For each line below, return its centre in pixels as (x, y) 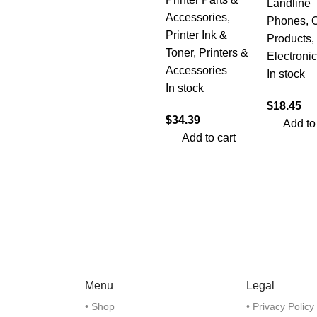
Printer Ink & (196, 35)
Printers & (224, 53)
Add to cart (209, 138)
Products (289, 39)
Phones (286, 21)
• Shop (100, 306)
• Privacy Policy (280, 306)
